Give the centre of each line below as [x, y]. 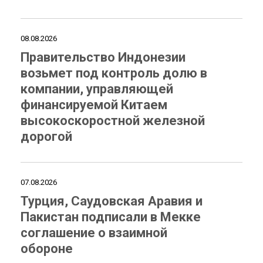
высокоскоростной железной [113, 121]
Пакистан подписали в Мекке [111, 217]
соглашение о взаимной [94, 233]
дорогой [46, 136]
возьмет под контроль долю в [114, 73]
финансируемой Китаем [94, 105]
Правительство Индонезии [103, 57]
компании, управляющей [97, 89]
